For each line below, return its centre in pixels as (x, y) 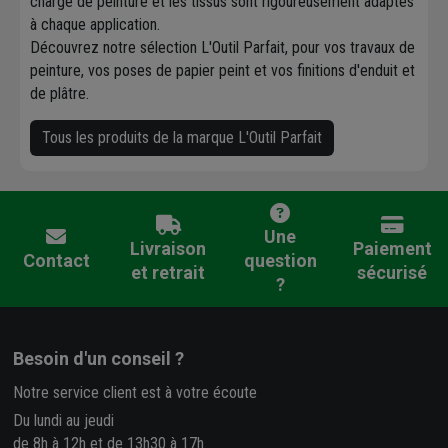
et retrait (168, 273)
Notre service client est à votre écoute (135, 393)
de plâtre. (59, 94)
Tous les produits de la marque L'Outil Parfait (182, 138)
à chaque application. (95, 25)
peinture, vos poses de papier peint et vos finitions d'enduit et (222, 71)
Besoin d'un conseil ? (99, 359)
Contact (56, 261)
